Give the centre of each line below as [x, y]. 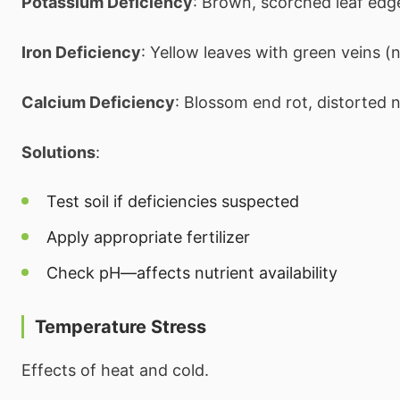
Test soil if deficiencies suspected [173, 201]
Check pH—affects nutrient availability [192, 272]
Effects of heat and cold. [115, 370]
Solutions [58, 152]
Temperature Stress [121, 326]
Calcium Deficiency [98, 102]
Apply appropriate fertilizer [148, 237]
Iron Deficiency [81, 52]
